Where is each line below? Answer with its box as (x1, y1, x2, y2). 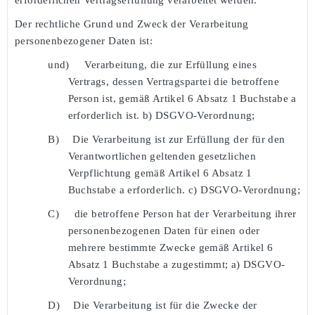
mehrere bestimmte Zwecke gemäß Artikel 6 (67, 241, 274, 253)
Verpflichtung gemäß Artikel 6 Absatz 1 (67, 167, 252, 179)
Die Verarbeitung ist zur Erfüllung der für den (72, 133, 285, 145)
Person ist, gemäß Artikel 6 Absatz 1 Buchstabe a (67, 92, 297, 104)
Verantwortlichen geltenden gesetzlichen (67, 150, 257, 162)
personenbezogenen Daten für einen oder (67, 224, 260, 236)
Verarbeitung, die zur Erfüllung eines (84, 58, 257, 70)
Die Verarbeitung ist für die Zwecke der (73, 299, 257, 311)
